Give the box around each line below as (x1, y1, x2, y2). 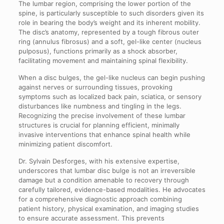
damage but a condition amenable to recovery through (18, 175, 189, 184)
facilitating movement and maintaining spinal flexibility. (18, 56, 188, 64)
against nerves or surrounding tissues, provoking (18, 82, 172, 91)
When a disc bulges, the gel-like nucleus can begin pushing (18, 73, 205, 81)
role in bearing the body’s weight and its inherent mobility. (18, 18, 200, 26)
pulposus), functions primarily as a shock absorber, (18, 46, 177, 55)
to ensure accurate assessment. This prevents (18, 213, 164, 222)
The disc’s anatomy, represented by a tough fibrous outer (18, 27, 199, 36)
